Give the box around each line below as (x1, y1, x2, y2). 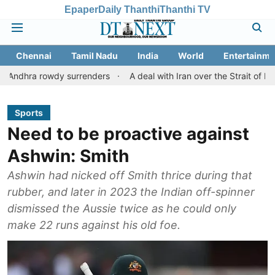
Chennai (16, 50, 52, 61)
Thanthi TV (160, 4, 211, 15)
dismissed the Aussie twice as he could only (7, 202, 236, 215)
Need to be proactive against (7, 123, 249, 144)
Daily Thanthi (98, 4, 160, 15)
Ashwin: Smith (7, 145, 129, 166)
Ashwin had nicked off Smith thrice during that (7, 169, 252, 182)
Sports (15, 107, 43, 118)
